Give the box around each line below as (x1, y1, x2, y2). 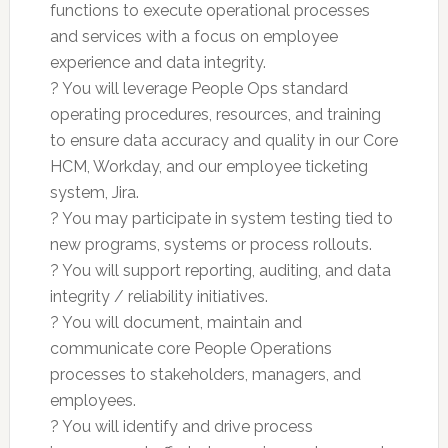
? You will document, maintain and (49, 312, 302, 332)
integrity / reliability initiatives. (49, 286, 268, 306)
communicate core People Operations (49, 338, 332, 358)
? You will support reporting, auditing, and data (49, 260, 391, 280)
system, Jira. (49, 182, 139, 202)
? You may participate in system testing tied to (49, 208, 393, 228)
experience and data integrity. (49, 52, 266, 72)
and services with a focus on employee (49, 26, 338, 46)
